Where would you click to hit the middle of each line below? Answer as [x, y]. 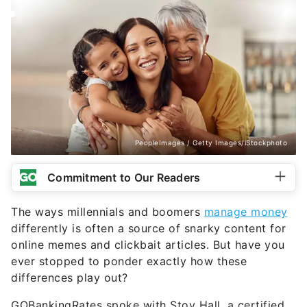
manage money [246, 212]
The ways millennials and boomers [108, 212]
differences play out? [70, 278]
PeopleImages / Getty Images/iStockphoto [211, 143]
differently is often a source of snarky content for [149, 229]
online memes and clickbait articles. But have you [148, 245]
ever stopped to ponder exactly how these [129, 261]
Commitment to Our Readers [124, 178]
